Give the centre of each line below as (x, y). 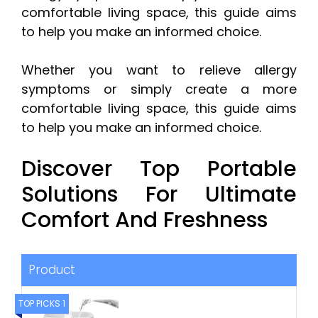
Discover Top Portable (159, 169)
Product (52, 270)
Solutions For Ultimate (159, 195)
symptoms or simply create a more (159, 89)
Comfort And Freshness (144, 220)
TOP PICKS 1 (42, 304)
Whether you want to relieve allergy (159, 70)
